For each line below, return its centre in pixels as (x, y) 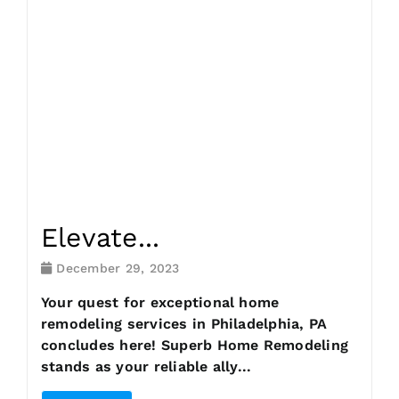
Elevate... (101, 238)
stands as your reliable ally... (147, 367)
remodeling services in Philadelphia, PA (184, 324)
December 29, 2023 (116, 269)
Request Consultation (199, 27)
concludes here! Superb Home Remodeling (195, 346)
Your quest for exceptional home (160, 303)
